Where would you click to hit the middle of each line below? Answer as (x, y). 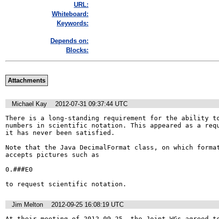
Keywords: (73, 23)
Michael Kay (29, 104)
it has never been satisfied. (60, 132)
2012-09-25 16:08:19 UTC (88, 205)
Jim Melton (27, 205)
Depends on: (69, 41)
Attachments (26, 81)
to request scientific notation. (66, 184)
